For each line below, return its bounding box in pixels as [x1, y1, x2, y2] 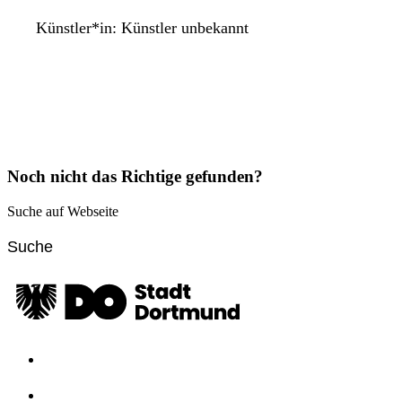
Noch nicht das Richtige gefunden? [7, 167, 263, 187]
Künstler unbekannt [121, 19, 249, 38]
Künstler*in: [36, 19, 121, 38]
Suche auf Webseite [7, 203, 118, 219]
